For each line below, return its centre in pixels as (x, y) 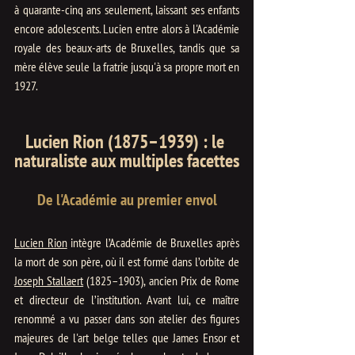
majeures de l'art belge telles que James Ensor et (127, 337)
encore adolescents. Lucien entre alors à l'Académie (127, 28)
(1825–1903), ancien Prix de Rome (162, 280)
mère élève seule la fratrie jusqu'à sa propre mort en (127, 66)
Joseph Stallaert (49, 280)
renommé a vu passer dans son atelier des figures (127, 318)
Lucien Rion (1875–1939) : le (127, 141)
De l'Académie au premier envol (127, 199)
